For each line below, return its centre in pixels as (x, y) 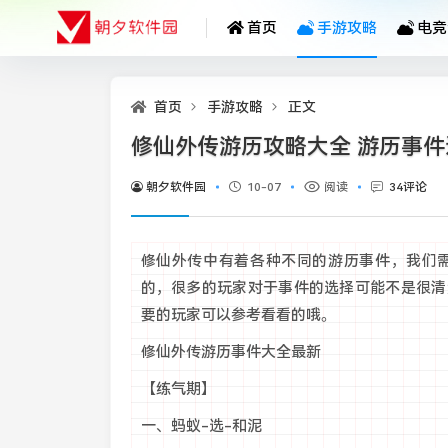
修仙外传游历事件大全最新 (230, 352)
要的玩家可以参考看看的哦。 (238, 315)
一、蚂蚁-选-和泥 (201, 426)
